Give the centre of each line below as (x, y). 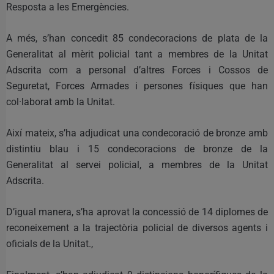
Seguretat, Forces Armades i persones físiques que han (137, 86)
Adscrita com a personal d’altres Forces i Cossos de (137, 70)
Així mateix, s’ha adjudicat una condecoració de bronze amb (137, 133)
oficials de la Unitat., (50, 243)
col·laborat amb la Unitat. (61, 102)
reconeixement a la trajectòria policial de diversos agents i (137, 228)
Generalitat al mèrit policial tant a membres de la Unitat (137, 54)
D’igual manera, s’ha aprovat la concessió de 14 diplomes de (137, 212)
